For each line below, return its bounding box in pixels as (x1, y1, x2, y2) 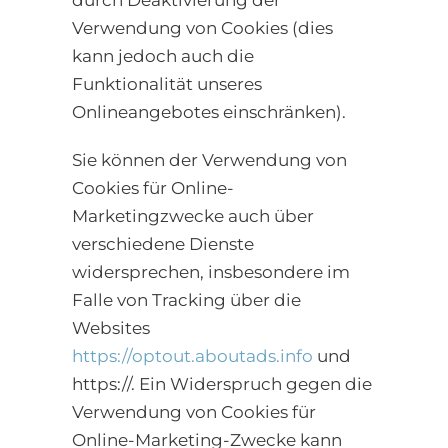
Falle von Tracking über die (72, 290, 301, 311)
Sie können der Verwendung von (72, 150, 347, 171)
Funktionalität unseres (72, 74, 262, 95)
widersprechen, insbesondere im (72, 262, 350, 283)
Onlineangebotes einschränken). (72, 102, 346, 123)
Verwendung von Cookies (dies (72, 18, 333, 39)
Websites (72, 318, 150, 339)
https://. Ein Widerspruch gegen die (72, 374, 372, 395)
